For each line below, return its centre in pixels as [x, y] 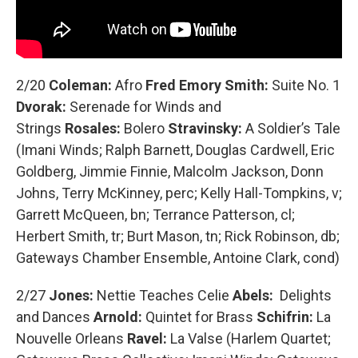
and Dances [53, 316]
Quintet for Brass [199, 316]
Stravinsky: [205, 128]
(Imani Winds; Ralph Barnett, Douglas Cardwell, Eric [175, 149]
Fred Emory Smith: [209, 85]
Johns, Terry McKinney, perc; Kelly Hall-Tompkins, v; [179, 193]
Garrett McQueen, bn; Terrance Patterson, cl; [155, 214]
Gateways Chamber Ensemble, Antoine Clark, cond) [178, 257]
